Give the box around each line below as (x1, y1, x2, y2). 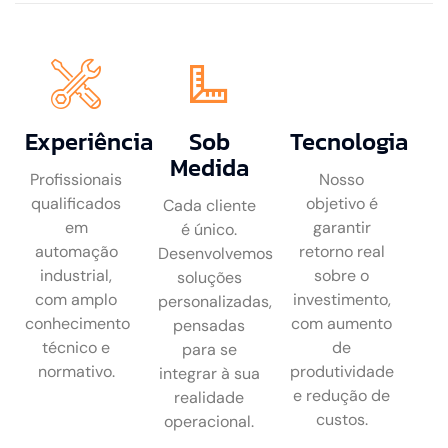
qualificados (31, 193, 122, 215)
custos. (315, 409, 368, 431)
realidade (174, 387, 244, 409)
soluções (176, 267, 242, 289)
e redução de (293, 385, 391, 407)
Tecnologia (290, 124, 409, 160)
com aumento (291, 313, 393, 335)
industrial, (40, 265, 113, 287)
